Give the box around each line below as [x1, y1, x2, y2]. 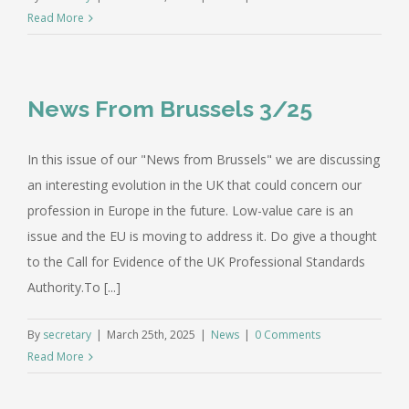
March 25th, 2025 [107, 326, 195, 342]
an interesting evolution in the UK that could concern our [27, 175, 362, 194]
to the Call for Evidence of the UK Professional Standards [27, 252, 365, 270]
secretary [43, 326, 91, 342]
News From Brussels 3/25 [27, 94, 312, 122]
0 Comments [255, 326, 320, 342]
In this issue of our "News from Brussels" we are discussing [27, 150, 380, 168]
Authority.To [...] [27, 278, 121, 296]
